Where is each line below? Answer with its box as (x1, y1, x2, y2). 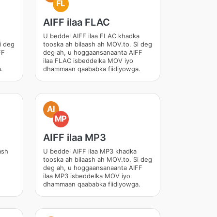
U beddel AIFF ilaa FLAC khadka (43, 32, 139, 40)
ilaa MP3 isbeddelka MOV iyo (43, 172, 130, 180)
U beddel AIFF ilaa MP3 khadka (43, 147, 137, 155)
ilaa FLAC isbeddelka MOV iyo (43, 57, 133, 64)
